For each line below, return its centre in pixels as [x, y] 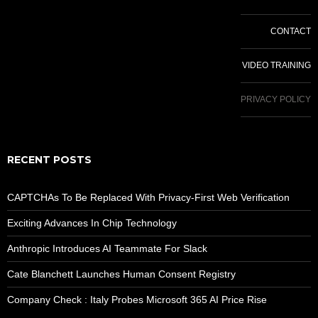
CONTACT [291, 31]
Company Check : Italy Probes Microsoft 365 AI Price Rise [137, 299]
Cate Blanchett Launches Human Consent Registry [121, 274]
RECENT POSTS [49, 159]
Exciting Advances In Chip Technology [92, 223]
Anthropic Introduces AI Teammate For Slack [107, 248]
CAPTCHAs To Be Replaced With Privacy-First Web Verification [148, 197]
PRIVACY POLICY [276, 99]
